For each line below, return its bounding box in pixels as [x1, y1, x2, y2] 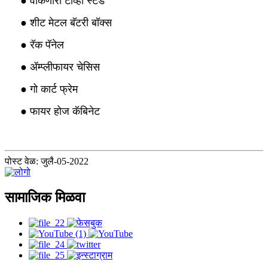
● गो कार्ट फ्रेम [20, 83, 78, 96]
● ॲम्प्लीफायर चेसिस [20, 61, 100, 74]
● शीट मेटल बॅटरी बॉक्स [20, 17, 112, 29]
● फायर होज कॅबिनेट [20, 105, 100, 118]
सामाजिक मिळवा [5, 190, 85, 206]
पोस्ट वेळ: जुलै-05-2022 [5, 156, 89, 167]
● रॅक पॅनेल [20, 39, 64, 51]
